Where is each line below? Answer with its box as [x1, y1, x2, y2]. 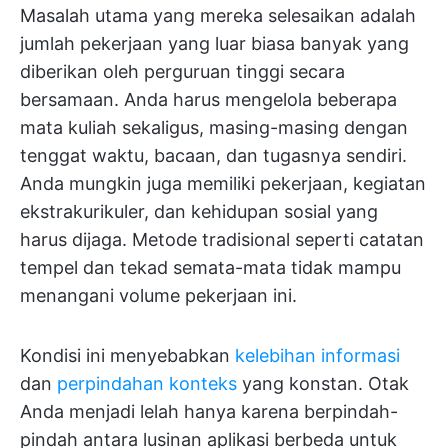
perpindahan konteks [57, 373, 237, 394]
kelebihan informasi [235, 345, 400, 366]
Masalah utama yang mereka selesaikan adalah [20, 5, 416, 26]
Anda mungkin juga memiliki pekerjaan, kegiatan [20, 173, 426, 194]
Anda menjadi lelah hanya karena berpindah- [20, 401, 398, 422]
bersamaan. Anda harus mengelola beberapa [20, 89, 397, 110]
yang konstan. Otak [237, 373, 409, 394]
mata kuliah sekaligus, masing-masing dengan [20, 117, 408, 138]
